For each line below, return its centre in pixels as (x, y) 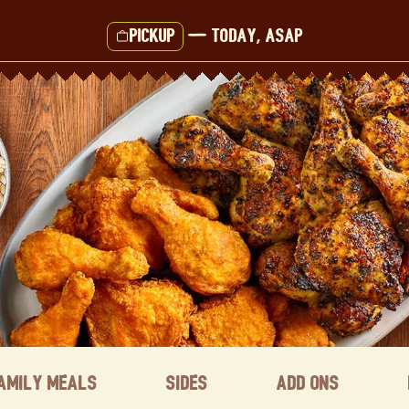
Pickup (152, 36)
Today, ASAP (257, 36)
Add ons (309, 383)
